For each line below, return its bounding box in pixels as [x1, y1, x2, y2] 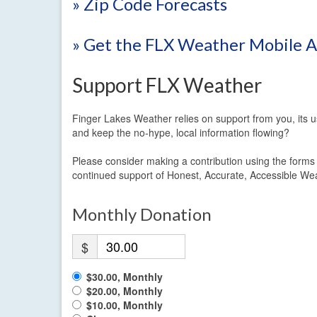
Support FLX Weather [72, 73, 262, 98]
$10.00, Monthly [86, 298, 163, 313]
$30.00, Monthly [86, 270, 163, 284]
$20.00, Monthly [86, 284, 163, 299]
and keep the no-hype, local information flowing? [72, 125, 289, 140]
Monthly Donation [72, 204, 212, 225]
